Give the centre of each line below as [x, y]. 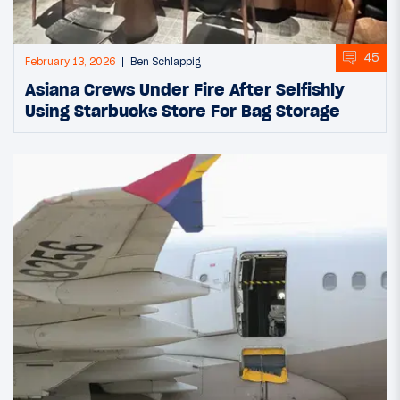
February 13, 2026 [70, 61]
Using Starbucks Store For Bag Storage [183, 110]
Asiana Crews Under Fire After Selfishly [185, 89]
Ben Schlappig [166, 61]
